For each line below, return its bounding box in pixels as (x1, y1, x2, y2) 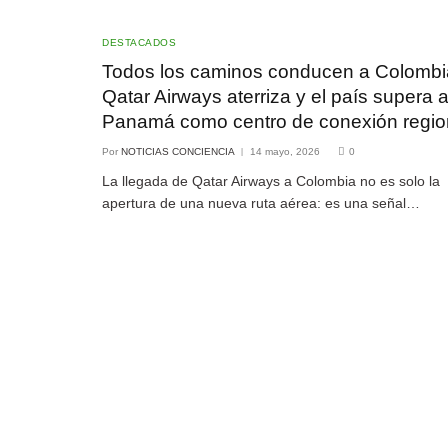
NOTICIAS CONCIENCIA (121, 145, 235, 157)
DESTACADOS (102, 36, 176, 48)
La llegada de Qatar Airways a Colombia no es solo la (102, 172, 440, 189)
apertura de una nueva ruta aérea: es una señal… (102, 194, 420, 211)
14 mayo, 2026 (250, 145, 320, 157)
